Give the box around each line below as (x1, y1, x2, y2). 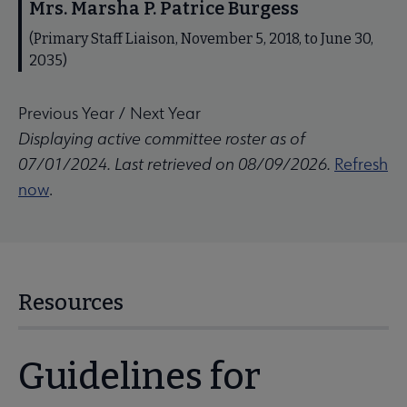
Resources (18, 290, 124, 316)
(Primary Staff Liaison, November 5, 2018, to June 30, (29, 30, 373, 48)
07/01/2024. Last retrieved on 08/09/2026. (18, 154, 331, 175)
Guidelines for (18, 355, 261, 400)
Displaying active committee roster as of (18, 128, 305, 150)
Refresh (334, 154, 388, 175)
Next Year (130, 103, 201, 124)
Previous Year (18, 103, 114, 124)
